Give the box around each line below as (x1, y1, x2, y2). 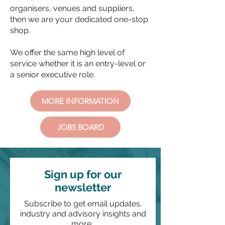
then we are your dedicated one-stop (10, 15, 148, 24)
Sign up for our (44, 168, 122, 181)
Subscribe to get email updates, (24, 199, 142, 208)
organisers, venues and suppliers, (10, 4, 135, 13)
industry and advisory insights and (20, 209, 146, 218)
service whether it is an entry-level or (10, 59, 146, 68)
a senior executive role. (10, 70, 95, 79)
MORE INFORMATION (42, 96, 119, 106)
